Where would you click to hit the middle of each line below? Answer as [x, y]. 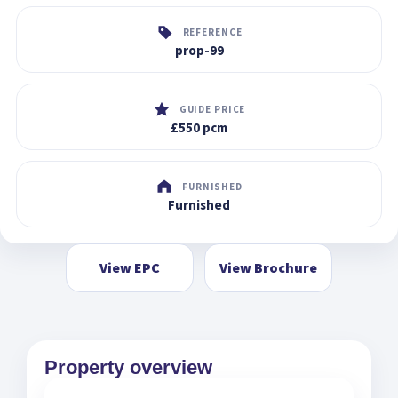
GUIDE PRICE [212, 109]
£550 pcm [199, 127]
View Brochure [268, 267]
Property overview [128, 367]
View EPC [130, 267]
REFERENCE [212, 32]
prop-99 [199, 50]
